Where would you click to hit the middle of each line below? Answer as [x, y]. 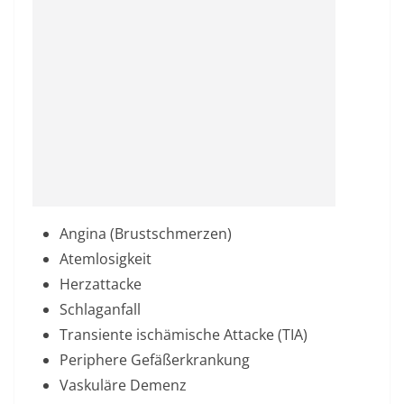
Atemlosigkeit [106, 259]
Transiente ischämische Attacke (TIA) [184, 335]
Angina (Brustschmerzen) [146, 234]
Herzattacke [101, 284]
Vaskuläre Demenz [123, 385]
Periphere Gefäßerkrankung [155, 360]
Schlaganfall [100, 309]
